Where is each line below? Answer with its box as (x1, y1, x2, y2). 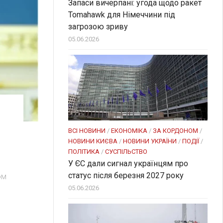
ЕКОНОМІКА (111, 126, 147, 134)
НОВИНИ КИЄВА (68, 137, 117, 145)
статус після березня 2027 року (68, 170, 184, 180)
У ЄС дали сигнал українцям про (68, 158, 188, 168)
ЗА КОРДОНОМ (153, 126, 198, 134)
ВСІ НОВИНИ (68, 126, 106, 134)
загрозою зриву (68, 21, 128, 31)
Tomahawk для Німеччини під (68, 9, 175, 19)
